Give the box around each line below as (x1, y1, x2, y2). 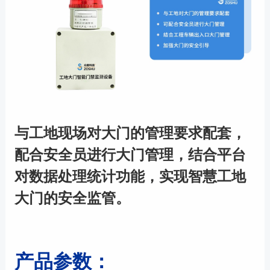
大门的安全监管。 (14, 189, 130, 206)
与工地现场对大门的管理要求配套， (14, 124, 246, 141)
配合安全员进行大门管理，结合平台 (14, 146, 246, 163)
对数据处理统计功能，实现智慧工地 (14, 168, 246, 184)
